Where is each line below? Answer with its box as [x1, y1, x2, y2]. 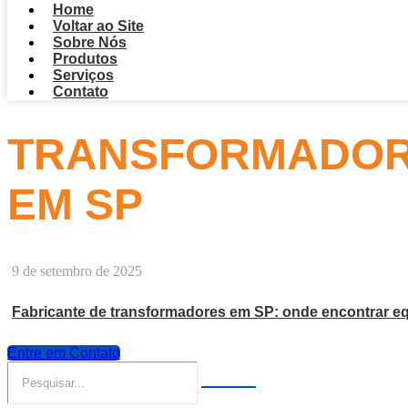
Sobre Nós [53, 35, 127, 50]
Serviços [53, 67, 114, 83]
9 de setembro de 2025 [12, 263, 142, 280]
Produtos [53, 51, 117, 66]
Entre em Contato [7, 345, 120, 362]
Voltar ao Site [53, 18, 144, 34]
